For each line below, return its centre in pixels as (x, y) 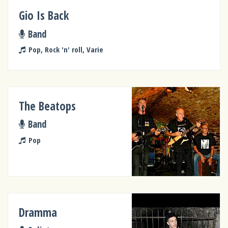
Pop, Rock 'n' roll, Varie (66, 50)
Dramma (38, 212)
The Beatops (48, 106)
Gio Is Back (44, 16)
